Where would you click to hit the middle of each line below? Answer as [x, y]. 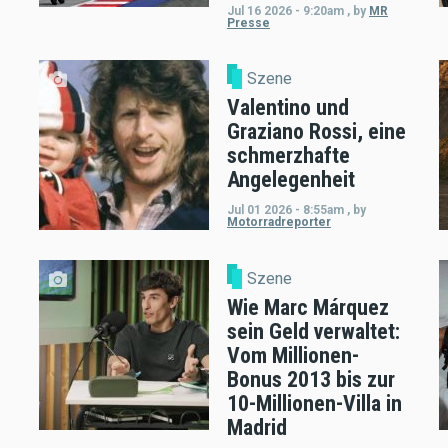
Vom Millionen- [292, 356]
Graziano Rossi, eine [316, 131]
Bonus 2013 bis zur [310, 380]
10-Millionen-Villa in [314, 404]
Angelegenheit [290, 179]
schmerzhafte [288, 155]
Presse [248, 22]
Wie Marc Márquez [307, 308]
